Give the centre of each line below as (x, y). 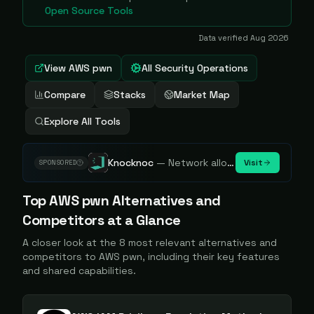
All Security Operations (195, 68)
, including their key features (211, 257)
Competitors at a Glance (102, 220)
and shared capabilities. (79, 271)
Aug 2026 (269, 38)
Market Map (202, 95)
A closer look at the (71, 243)
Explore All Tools (82, 121)
